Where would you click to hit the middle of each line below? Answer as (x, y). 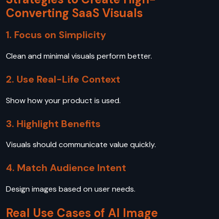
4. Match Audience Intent (66, 168)
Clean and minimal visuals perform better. (80, 56)
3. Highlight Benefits (53, 123)
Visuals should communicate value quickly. (82, 145)
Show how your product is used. (64, 100)
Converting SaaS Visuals (74, 13)
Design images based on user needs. (72, 189)
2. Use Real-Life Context (63, 79)
